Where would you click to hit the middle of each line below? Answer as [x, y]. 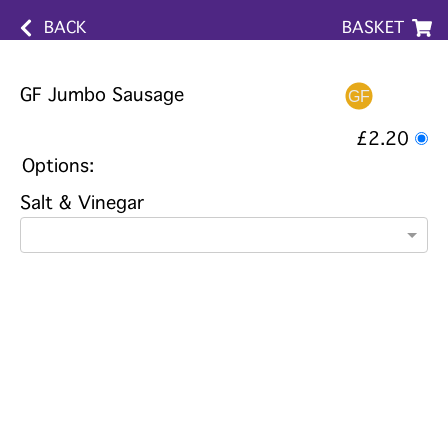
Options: [58, 166]
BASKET [373, 27]
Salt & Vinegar [82, 203]
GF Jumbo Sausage [102, 95]
